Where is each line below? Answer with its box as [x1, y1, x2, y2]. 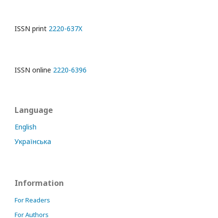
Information [15, 178, 64, 188]
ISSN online [15, 65, 53, 74]
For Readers [15, 196, 50, 204]
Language [15, 105, 53, 115]
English [15, 122, 36, 131]
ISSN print [15, 24, 49, 33]
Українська [15, 137, 51, 146]
